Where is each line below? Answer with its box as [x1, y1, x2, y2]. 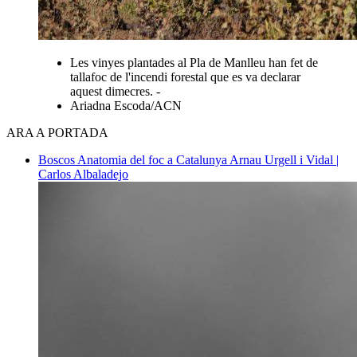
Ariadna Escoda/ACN [70, 98, 182, 112]
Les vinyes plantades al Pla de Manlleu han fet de [70, 55, 318, 69]
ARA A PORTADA [6, 125, 108, 139]
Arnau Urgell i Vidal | [229, 152, 339, 167]
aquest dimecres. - [70, 84, 160, 98]
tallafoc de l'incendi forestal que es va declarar [70, 69, 300, 84]
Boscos [38, 152, 77, 167]
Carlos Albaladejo [38, 167, 128, 181]
